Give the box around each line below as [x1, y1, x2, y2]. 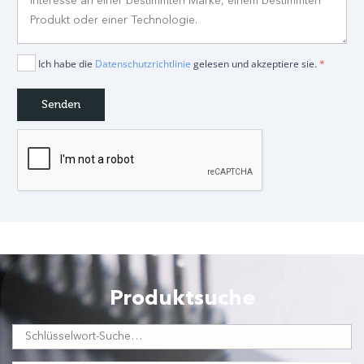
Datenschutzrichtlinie [94, 57, 191, 71]
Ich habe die [37, 57, 95, 71]
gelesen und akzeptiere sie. [190, 57, 319, 71]
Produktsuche [109, 288, 255, 310]
